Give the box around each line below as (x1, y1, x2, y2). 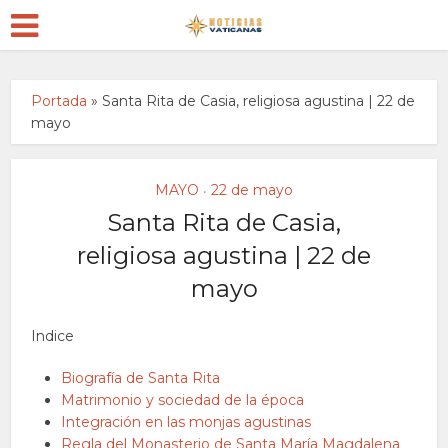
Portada (31, 92, 88, 110)
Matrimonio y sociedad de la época (61, 391, 305, 409)
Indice (31, 327, 75, 345)
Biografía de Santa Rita (61, 369, 221, 387)
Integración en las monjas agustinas (61, 413, 312, 431)
